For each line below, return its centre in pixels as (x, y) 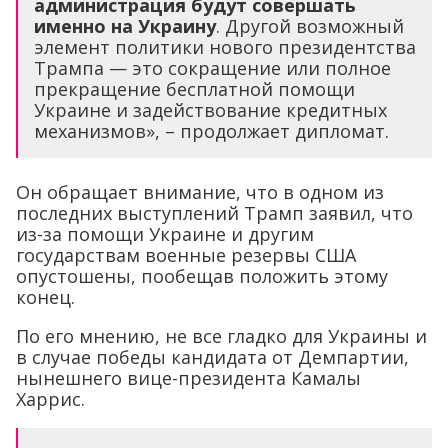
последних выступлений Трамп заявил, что (214, 212)
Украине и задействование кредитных (210, 109)
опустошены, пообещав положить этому (202, 275)
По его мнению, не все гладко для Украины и (221, 335)
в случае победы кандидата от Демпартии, (212, 356)
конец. (45, 296)
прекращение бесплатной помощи (194, 88)
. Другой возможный (310, 25)
